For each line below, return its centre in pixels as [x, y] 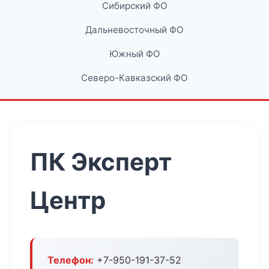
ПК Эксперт [101, 162]
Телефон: [71, 260]
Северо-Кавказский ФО [134, 78]
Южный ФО [134, 54]
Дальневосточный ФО [134, 30]
